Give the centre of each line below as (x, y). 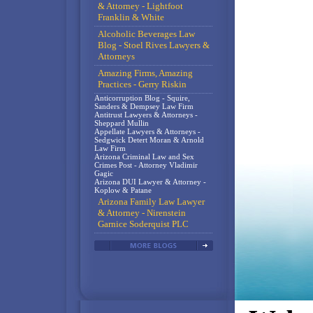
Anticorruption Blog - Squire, (142, 98)
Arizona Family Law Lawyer (151, 202)
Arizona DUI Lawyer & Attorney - (150, 182)
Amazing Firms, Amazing (145, 73)
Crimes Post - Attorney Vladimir (146, 165)
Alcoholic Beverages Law (146, 34)
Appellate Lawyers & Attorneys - (147, 131)
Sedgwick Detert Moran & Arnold (149, 140)
